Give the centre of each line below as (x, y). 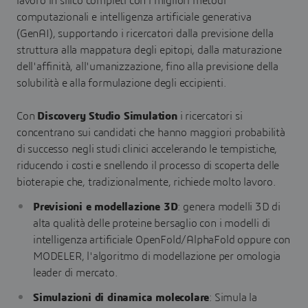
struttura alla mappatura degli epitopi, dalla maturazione (149, 50)
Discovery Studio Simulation (107, 116)
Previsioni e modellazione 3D (106, 207)
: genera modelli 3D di (229, 207)
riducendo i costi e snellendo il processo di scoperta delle (148, 166)
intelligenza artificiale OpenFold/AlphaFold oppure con (162, 240)
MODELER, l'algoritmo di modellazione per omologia (157, 256)
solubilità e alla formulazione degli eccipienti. (123, 83)
